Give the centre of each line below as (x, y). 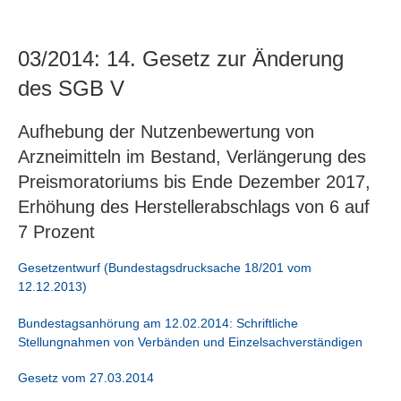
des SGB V (71, 89)
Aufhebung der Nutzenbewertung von (166, 132)
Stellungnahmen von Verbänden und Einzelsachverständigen (190, 341)
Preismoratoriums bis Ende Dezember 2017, (194, 182)
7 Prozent (56, 232)
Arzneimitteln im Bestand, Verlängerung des (192, 157)
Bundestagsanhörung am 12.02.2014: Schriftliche (158, 323)
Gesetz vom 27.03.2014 (86, 378)
